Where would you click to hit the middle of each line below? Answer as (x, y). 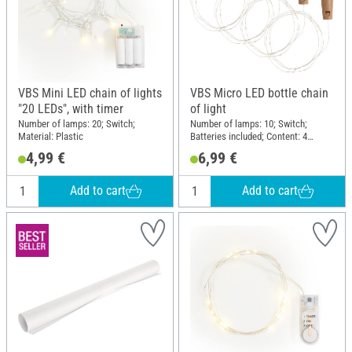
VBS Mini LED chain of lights (90, 93)
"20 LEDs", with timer (71, 108)
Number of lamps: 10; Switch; (249, 124)
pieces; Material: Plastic (238, 149)
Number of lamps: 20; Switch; (77, 124)
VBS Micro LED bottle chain (259, 93)
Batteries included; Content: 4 (249, 137)
